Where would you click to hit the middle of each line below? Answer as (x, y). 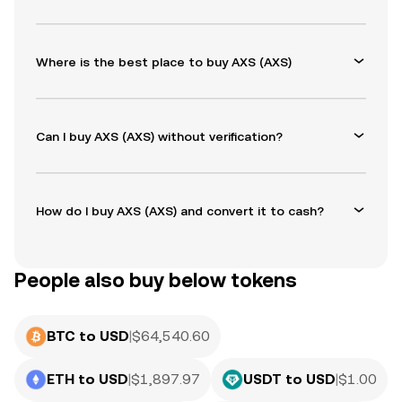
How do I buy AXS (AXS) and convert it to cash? (180, 210)
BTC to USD (88, 336)
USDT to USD (289, 380)
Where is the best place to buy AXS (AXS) (164, 61)
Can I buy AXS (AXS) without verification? (159, 136)
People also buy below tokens (156, 281)
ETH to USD (87, 380)
